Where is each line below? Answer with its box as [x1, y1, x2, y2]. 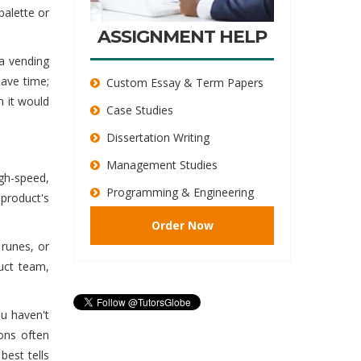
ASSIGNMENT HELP [98, 26, 267, 48]
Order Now [151, 218, 214, 233]
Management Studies [106, 157, 218, 172]
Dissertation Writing [106, 130, 210, 145]
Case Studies [106, 102, 173, 118]
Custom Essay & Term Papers [106, 75, 263, 90]
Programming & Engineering [106, 185, 254, 200]
